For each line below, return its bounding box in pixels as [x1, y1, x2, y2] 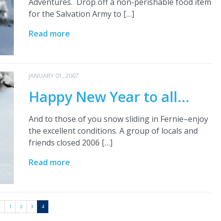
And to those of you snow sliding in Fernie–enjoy [28, 113, 208, 124]
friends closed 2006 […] [28, 137, 112, 148]
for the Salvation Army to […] [28, 8, 134, 19]
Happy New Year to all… [28, 86, 189, 106]
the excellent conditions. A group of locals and [28, 125, 198, 136]
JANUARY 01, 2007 [28, 71, 79, 80]
